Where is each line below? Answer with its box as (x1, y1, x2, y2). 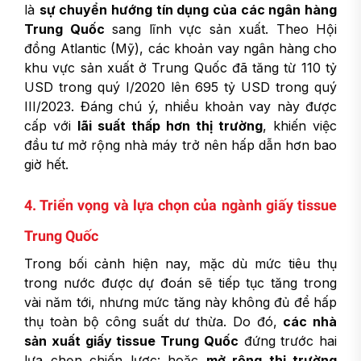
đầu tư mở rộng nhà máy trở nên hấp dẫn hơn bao (24, 137, 337, 153)
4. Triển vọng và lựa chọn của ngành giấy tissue (24, 197, 337, 214)
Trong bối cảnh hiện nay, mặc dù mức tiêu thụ (24, 255, 337, 272)
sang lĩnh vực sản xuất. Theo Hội (104, 21, 337, 37)
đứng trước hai (238, 333, 337, 349)
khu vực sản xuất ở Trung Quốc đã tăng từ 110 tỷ (24, 60, 337, 76)
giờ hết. (24, 156, 68, 172)
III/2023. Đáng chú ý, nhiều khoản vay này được (24, 98, 337, 114)
